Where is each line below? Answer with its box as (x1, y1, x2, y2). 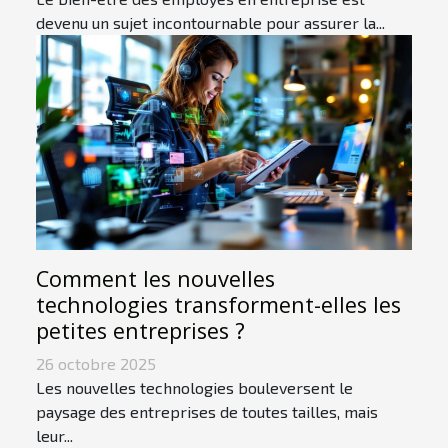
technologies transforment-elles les (36, 290, 401, 320)
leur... (36, 426, 73, 446)
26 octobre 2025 (36, 354, 156, 374)
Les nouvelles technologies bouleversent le (36, 378, 353, 398)
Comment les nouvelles (36, 264, 275, 294)
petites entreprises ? (36, 316, 245, 346)
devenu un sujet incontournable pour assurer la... (36, 13, 385, 33)
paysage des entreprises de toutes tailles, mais (36, 402, 378, 422)
